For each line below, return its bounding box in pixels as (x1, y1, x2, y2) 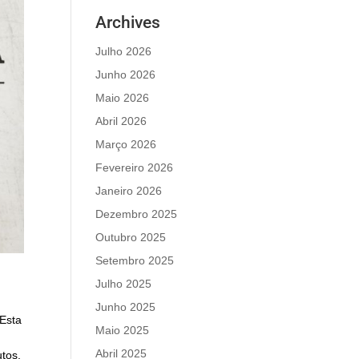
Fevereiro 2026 (95, 161, 174, 174)
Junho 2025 (95, 301, 156, 313)
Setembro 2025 (95, 254, 175, 267)
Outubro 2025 (95, 231, 167, 244)
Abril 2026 (95, 115, 147, 127)
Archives (95, 13, 161, 32)
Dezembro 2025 (95, 208, 178, 220)
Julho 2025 (95, 277, 152, 290)
